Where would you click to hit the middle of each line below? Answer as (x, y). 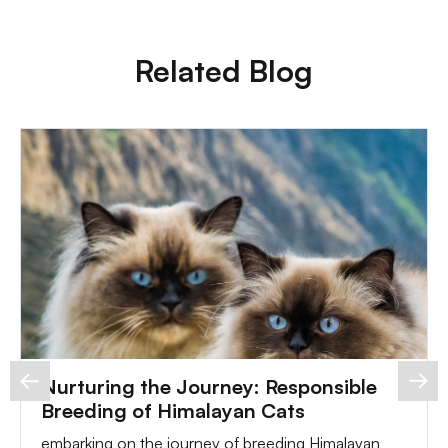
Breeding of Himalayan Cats (173, 410)
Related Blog (224, 70)
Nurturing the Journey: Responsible (209, 386)
